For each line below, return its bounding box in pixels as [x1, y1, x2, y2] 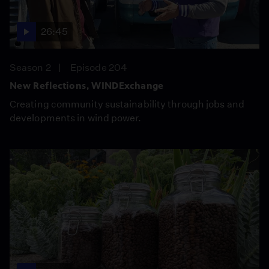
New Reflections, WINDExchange [10, 79, 164, 91]
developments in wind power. [10, 112, 142, 124]
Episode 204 [70, 61, 128, 73]
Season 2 [10, 61, 51, 73]
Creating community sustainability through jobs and [10, 98, 244, 110]
